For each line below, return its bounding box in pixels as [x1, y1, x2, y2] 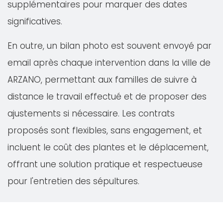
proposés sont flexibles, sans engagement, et [7, 124, 202, 136]
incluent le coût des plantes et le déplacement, [7, 141, 209, 153]
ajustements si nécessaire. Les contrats [7, 108, 175, 119]
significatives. [7, 15, 62, 27]
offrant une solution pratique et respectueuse [7, 158, 203, 170]
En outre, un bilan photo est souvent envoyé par [7, 40, 212, 52]
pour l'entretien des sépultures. [7, 175, 139, 187]
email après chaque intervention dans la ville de [7, 57, 211, 69]
